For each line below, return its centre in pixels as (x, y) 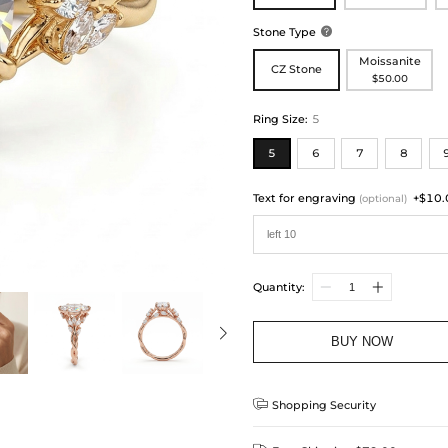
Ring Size (279, 119)
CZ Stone (297, 69)
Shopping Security (324, 405)
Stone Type (285, 32)
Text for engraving (306, 197)
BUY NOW (362, 342)
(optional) (383, 198)
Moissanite (389, 62)
